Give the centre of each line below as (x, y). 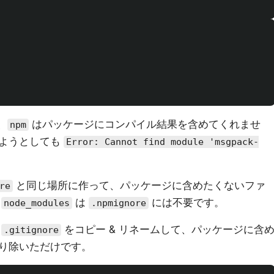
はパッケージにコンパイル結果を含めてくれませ (145, 124)
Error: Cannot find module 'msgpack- (162, 142)
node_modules (37, 203)
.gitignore (31, 230)
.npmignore (119, 203)
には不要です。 (187, 202)
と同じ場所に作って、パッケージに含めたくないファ (139, 185)
